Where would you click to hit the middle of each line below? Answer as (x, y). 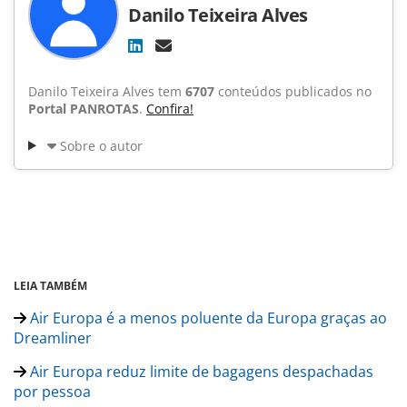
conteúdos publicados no (293, 91)
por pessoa (52, 391)
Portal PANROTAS (84, 108)
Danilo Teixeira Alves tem (107, 91)
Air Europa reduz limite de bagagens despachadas (200, 371)
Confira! (170, 108)
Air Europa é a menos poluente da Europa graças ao (207, 318)
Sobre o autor (101, 145)
